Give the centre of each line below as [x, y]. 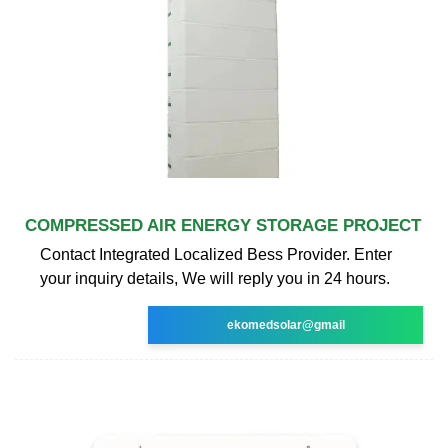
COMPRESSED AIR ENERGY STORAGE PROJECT [223, 225]
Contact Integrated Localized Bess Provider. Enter [216, 254]
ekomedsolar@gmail [285, 324]
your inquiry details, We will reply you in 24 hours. [215, 278]
